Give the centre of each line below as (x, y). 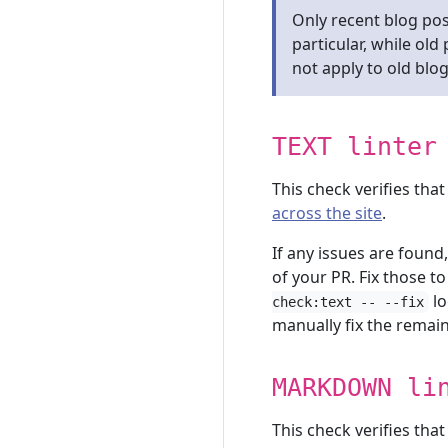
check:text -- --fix (348, 302)
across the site (327, 213)
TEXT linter (354, 146)
